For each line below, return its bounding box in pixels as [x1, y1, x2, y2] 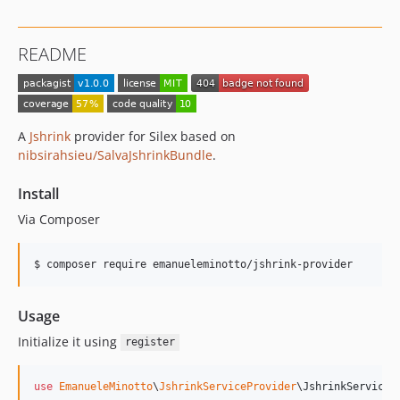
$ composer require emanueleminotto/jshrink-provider [34, 257, 353, 271]
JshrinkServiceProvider [159, 379, 296, 393]
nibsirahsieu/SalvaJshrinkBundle [18, 146, 212, 163]
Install [18, 183, 59, 204]
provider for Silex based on [71, 127, 236, 145]
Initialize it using [18, 332, 121, 350]
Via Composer [18, 210, 100, 228]
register [124, 336, 175, 349]
